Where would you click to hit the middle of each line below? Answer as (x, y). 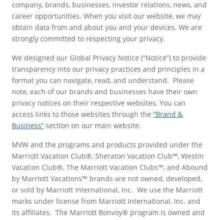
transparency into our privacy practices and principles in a (108, 69)
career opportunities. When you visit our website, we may (106, 16)
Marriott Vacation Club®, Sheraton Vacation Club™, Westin (108, 156)
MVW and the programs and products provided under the (107, 144)
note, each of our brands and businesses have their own (105, 91)
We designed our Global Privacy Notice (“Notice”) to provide (109, 57)
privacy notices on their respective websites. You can (99, 103)
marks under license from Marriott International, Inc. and (106, 201)
